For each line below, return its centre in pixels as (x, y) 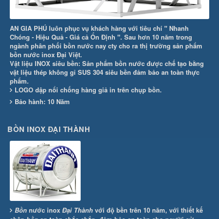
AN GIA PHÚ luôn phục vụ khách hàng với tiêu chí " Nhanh (99, 28)
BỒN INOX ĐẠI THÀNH (49, 129)
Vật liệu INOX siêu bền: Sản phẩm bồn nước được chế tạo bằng (107, 63)
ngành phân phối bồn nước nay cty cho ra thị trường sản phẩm (106, 45)
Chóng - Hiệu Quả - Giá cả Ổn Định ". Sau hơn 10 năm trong (101, 37)
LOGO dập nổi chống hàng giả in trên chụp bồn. (88, 89)
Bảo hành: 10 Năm (42, 101)
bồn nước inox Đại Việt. (47, 54)
